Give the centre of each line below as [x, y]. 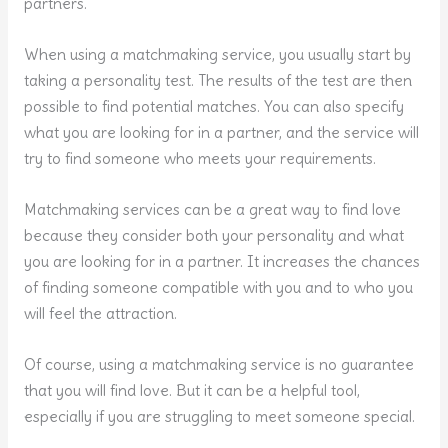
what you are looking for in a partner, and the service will [221, 133]
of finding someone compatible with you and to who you [218, 288]
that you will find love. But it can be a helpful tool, [191, 390]
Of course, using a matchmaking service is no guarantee [218, 364]
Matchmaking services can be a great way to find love [212, 210]
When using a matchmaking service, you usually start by [217, 55]
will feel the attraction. [100, 314]
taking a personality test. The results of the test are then [217, 81]
